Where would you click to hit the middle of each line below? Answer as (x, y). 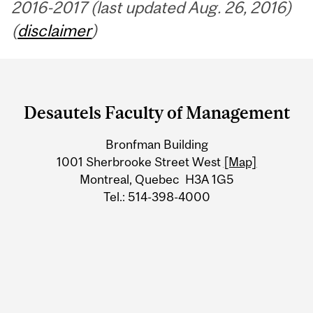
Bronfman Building (156, 144)
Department (74, 75)
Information (74, 156)
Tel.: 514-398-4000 (156, 196)
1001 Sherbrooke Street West (140, 161)
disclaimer (55, 30)
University (65, 129)
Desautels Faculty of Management (156, 113)
